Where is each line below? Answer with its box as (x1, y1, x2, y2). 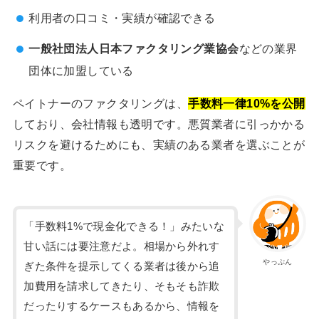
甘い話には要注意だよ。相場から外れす (23, 240, 220, 252)
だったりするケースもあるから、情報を (23, 300, 220, 312)
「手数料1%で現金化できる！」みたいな (23, 220, 224, 232)
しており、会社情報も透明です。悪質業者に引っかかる (12, 117, 305, 131)
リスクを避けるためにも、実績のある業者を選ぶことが (12, 138, 305, 152)
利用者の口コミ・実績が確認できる (28, 11, 216, 25)
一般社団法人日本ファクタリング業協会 (28, 41, 239, 55)
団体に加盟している (28, 63, 134, 77)
